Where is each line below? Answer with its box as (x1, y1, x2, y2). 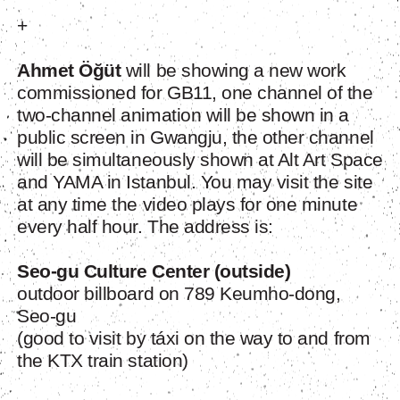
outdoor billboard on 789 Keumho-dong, (17, 283, 341, 304)
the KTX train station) (17, 350, 188, 371)
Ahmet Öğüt (17, 60, 121, 81)
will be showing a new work (125, 60, 346, 81)
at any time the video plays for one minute (17, 194, 358, 215)
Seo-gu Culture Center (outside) (17, 261, 291, 282)
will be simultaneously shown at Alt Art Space (17, 149, 383, 171)
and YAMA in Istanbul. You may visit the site (17, 171, 373, 193)
